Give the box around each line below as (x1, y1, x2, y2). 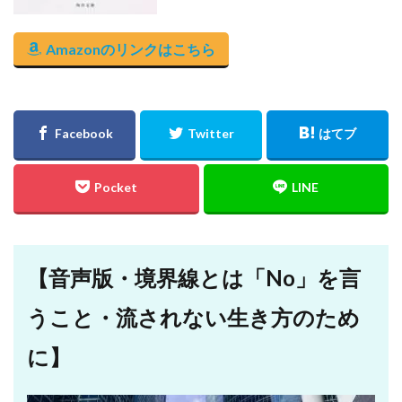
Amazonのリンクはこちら (46, 40, 215, 57)
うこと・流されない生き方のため (27, 304, 360, 330)
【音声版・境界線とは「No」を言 (27, 265, 361, 291)
